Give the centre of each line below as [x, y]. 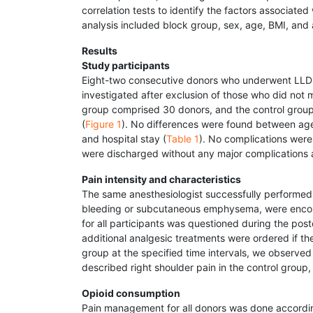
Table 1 [183, 139]
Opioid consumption [131, 293]
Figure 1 [103, 124]
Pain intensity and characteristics [161, 180]
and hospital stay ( [124, 139]
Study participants [126, 66]
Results [100, 51]
